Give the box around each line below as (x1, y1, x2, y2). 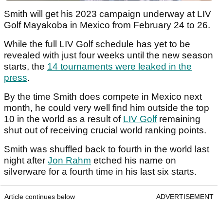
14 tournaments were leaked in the (47, 61, 192, 72)
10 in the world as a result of (4, 114, 123, 125)
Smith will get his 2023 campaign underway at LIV (4, 9, 211, 19)
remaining (157, 114, 200, 125)
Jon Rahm (48, 155, 91, 166)
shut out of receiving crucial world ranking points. (4, 125, 209, 136)
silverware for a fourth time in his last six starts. (4, 166, 199, 177)
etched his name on (91, 155, 176, 166)
